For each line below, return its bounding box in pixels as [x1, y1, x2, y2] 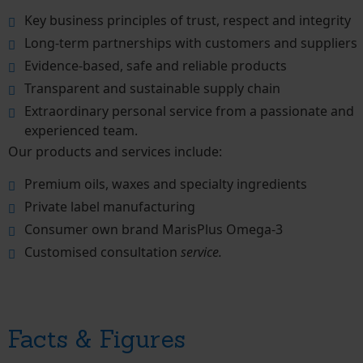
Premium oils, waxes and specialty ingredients [24, 175, 307, 194]
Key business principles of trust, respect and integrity [24, 11, 351, 29]
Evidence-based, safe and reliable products [24, 56, 287, 75]
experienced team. [24, 121, 138, 139]
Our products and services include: [8, 142, 222, 160]
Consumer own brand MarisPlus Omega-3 [24, 220, 283, 239]
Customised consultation [24, 243, 177, 262]
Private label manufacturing [24, 198, 195, 216]
